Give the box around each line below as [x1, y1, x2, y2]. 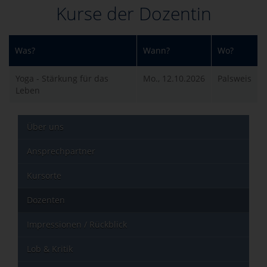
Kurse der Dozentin [55, 1, 212, 26]
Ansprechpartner [27, 145, 95, 157]
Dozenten [27, 194, 65, 206]
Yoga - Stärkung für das [15, 73, 108, 85]
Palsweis [218, 73, 252, 85]
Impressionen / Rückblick [27, 219, 127, 231]
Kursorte [27, 170, 61, 182]
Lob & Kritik [27, 243, 73, 255]
